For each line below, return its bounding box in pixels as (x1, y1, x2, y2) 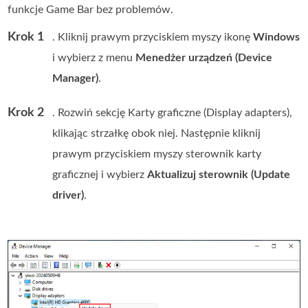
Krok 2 (8, 107, 45, 120)
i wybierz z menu (52, 52, 136, 64)
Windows (253, 32, 300, 43)
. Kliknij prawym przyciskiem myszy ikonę (52, 32, 254, 43)
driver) (52, 190, 85, 201)
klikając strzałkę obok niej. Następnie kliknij (52, 128, 261, 140)
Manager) (52, 73, 99, 85)
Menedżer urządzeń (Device (135, 52, 273, 64)
